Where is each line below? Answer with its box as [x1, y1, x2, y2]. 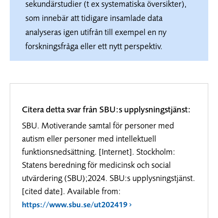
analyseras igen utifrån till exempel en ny [25, 25, 166, 38]
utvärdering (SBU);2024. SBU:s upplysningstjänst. [22, 171, 195, 184]
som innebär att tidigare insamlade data [25, 11, 163, 24]
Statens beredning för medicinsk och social [22, 158, 171, 171]
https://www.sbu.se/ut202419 [22, 199, 127, 210]
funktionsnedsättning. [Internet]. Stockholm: [22, 145, 175, 158]
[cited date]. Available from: [22, 184, 121, 197]
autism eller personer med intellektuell [22, 132, 156, 145]
